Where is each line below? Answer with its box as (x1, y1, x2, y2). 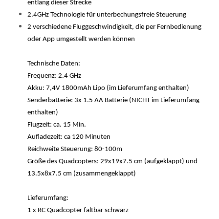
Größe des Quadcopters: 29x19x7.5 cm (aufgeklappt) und (27, 158, 197, 165)
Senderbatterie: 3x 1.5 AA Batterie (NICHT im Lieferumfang (27, 97, 199, 104)
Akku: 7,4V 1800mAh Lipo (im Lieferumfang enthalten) (27, 85, 189, 92)
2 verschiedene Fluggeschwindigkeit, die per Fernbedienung (27, 23, 201, 31)
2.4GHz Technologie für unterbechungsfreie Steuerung (27, 11, 186, 19)
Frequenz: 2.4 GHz (27, 72, 81, 80)
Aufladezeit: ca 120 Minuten (27, 133, 110, 141)
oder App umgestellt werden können (27, 36, 135, 43)
